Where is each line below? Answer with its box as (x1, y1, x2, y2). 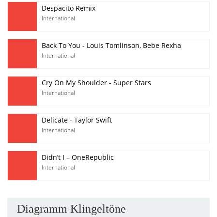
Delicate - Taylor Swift (42, 115, 112, 124)
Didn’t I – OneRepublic (42, 153, 114, 162)
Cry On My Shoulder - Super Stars (42, 78, 151, 87)
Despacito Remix (42, 3, 95, 13)
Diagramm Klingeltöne (17, 202, 126, 215)
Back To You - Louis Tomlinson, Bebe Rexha (42, 41, 181, 50)
